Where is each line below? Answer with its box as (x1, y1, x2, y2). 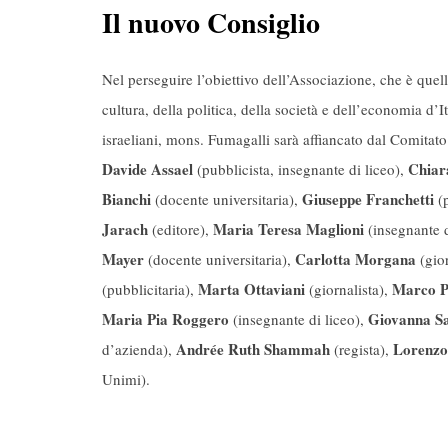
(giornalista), (305, 279, 392, 300)
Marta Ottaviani (198, 278, 305, 301)
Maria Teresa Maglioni (213, 218, 364, 241)
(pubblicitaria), (102, 279, 198, 300)
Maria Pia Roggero (102, 308, 229, 331)
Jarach (102, 218, 148, 241)
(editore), (148, 219, 213, 240)
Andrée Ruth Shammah (176, 338, 330, 361)
